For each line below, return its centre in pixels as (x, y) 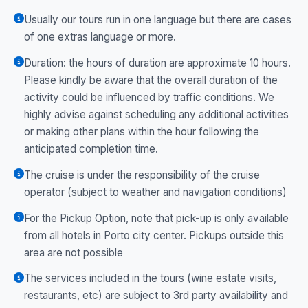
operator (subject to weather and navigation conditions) (155, 192)
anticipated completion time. (91, 149)
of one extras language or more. (100, 37)
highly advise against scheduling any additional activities (156, 114)
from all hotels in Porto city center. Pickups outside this (154, 235)
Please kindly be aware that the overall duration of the (151, 80)
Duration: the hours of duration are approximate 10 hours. (157, 63)
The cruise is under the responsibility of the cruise (142, 175)
